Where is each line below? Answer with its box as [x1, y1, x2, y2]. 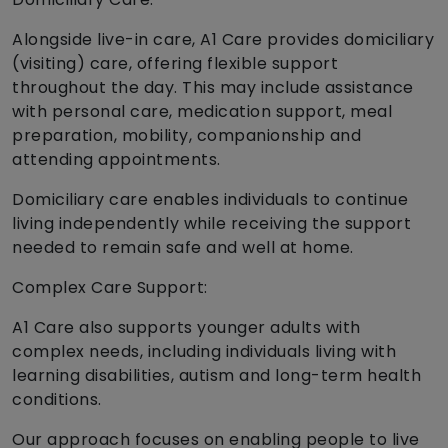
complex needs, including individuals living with [12, 340, 396, 364]
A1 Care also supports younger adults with [12, 316, 361, 340]
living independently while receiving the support [12, 212, 411, 236]
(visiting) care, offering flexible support [12, 52, 338, 76]
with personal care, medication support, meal [12, 100, 392, 124]
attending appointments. [12, 148, 221, 172]
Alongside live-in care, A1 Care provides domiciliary [12, 28, 434, 52]
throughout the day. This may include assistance [12, 76, 414, 100]
